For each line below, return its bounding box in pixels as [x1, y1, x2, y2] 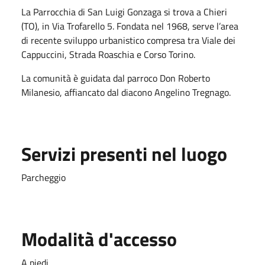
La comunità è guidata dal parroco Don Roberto [21, 70, 210, 85]
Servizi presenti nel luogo [21, 139, 227, 168]
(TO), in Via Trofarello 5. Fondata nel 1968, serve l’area [21, 18, 238, 33]
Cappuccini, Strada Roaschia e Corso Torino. [21, 47, 195, 62]
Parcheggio [21, 170, 66, 185]
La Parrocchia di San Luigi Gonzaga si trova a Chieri [21, 4, 227, 19]
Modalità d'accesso [21, 224, 177, 253]
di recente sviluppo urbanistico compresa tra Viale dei [21, 33, 235, 47]
